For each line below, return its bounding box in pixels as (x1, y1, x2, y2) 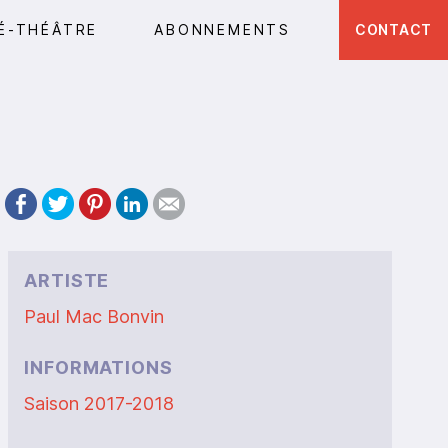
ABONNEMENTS (154, 21, 292, 38)
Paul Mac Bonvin (24, 306, 164, 327)
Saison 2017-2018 (24, 393, 174, 414)
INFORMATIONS (24, 357, 173, 378)
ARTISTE (24, 270, 110, 291)
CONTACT (355, 21, 432, 38)
